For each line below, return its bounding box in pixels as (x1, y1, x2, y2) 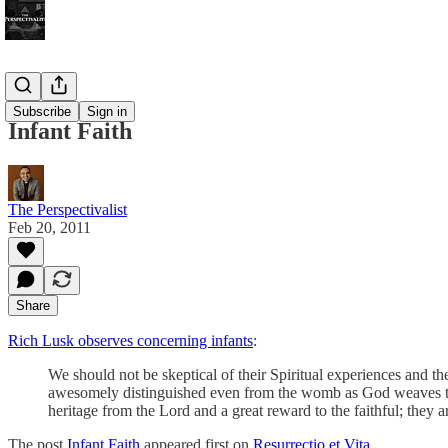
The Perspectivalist (8, 200, 127, 218)
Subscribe (13, 104, 71, 119)
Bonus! (8, 80, 54, 97)
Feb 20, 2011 (8, 218, 91, 236)
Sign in (87, 104, 127, 119)
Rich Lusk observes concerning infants (8, 331, 253, 349)
